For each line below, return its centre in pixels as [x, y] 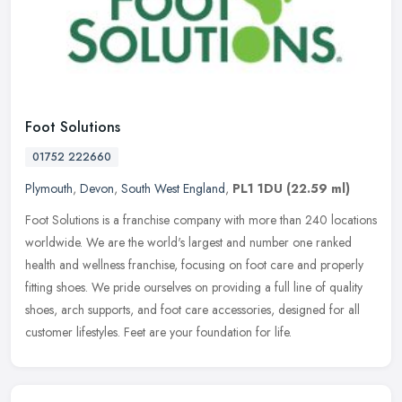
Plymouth [49, 188]
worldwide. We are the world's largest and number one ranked [188, 242]
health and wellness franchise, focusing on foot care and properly [194, 264]
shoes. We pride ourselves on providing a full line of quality [210, 287]
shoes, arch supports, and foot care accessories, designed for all [192, 309]
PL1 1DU [258, 188]
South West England [173, 188]
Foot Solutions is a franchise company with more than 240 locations [201, 219]
